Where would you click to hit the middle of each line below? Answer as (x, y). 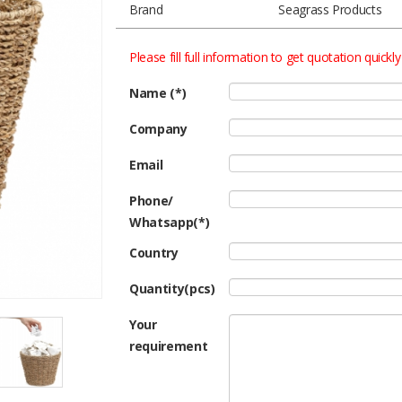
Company (158, 129)
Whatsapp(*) (170, 222)
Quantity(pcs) (172, 288)
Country (154, 253)
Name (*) (158, 93)
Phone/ (151, 201)
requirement (169, 346)
